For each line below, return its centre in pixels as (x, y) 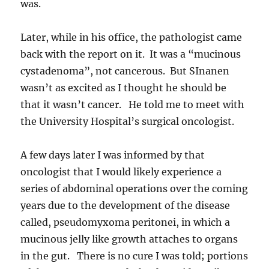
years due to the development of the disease (125, 205)
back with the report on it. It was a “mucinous (131, 54)
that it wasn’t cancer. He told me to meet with (133, 104)
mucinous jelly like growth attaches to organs (129, 239)
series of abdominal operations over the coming (134, 189)
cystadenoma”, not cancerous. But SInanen (125, 71)
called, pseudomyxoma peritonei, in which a (125, 222)
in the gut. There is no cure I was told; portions (134, 256)
